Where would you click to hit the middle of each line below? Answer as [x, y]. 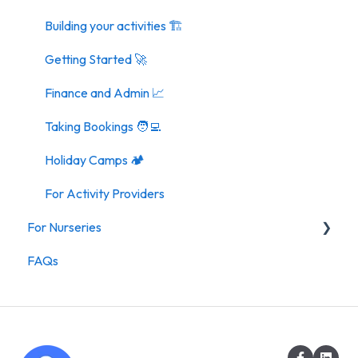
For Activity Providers [105, 193]
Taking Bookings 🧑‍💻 [103, 126]
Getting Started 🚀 [96, 59]
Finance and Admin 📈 [105, 92]
